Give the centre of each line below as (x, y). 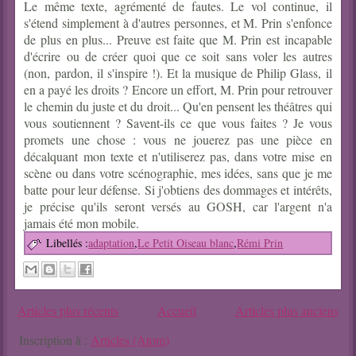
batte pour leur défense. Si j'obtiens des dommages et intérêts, (178, 190)
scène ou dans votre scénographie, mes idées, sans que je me (178, 173)
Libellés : (68, 243)
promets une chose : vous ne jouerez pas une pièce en (178, 140)
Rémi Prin (260, 243)
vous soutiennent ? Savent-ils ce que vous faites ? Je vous (178, 123)
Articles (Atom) (130, 340)
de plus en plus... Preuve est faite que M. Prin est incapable (178, 40)
